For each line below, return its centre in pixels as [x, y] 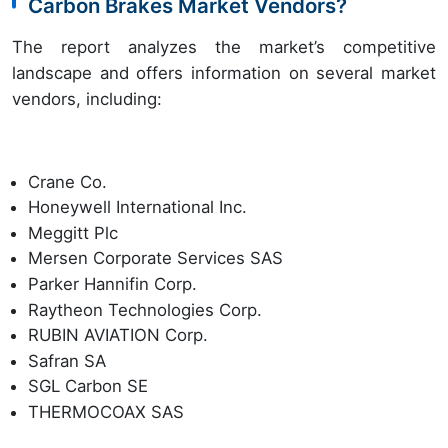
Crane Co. [67, 181]
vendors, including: [87, 98]
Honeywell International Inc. [137, 207]
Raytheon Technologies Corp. [145, 309]
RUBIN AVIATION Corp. [118, 335]
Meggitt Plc [73, 232]
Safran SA [67, 360]
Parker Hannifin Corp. [112, 284]
